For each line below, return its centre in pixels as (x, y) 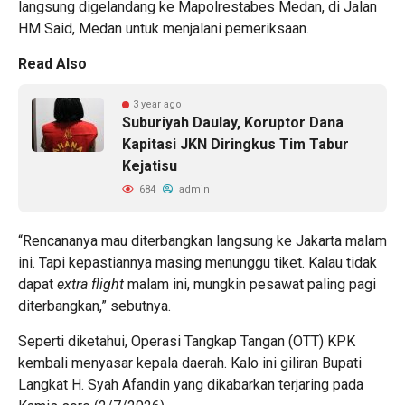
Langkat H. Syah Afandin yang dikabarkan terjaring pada (191, 384)
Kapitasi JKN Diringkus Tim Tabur (235, 144)
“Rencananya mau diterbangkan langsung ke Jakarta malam (202, 240)
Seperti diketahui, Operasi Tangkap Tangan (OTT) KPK (187, 341)
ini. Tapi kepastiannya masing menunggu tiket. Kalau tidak (198, 262)
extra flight (90, 284)
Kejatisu (151, 165)
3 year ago (157, 104)
